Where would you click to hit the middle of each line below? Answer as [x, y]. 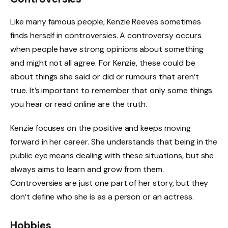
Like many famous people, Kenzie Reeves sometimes [106, 21]
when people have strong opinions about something [107, 49]
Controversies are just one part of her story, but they [109, 183]
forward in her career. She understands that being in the [114, 142]
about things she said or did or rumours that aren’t [105, 76]
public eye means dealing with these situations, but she [112, 156]
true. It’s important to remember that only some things [111, 90]
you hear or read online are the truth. [79, 104]
